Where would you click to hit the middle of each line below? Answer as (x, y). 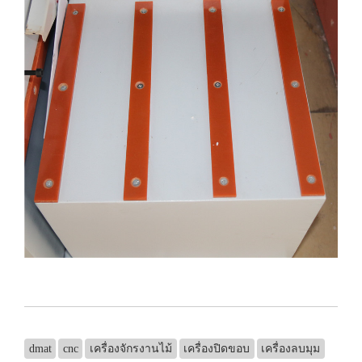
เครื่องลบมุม (291, 348)
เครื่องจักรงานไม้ (130, 348)
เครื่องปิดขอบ (217, 348)
